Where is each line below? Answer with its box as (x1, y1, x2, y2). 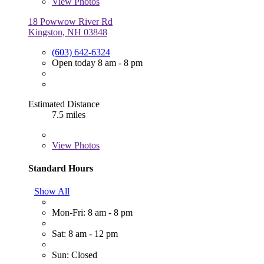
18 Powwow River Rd (28, 16, 113, 27)
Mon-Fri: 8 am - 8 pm (52, 207, 133, 218)
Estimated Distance (28, 98, 100, 109)
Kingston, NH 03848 (28, 27, 107, 37)
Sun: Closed (52, 250, 97, 260)
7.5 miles (52, 109, 85, 120)
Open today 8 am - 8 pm (52, 57, 143, 68)
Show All (34, 186, 70, 197)
